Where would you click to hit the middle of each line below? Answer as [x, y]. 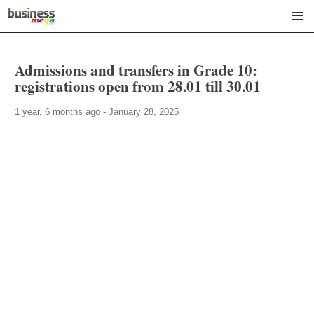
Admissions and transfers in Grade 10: [136, 70]
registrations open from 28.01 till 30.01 [138, 86]
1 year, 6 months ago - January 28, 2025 [97, 112]
